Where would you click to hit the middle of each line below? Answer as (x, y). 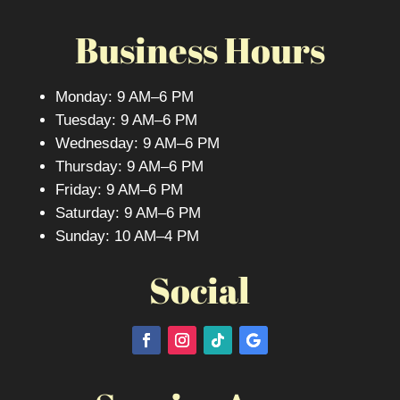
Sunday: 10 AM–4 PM (127, 237)
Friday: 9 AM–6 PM (119, 190)
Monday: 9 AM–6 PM (124, 97)
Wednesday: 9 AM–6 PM (137, 144)
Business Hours (200, 50)
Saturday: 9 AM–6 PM (128, 213)
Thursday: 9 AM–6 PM (129, 167)
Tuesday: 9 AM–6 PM (126, 121)
